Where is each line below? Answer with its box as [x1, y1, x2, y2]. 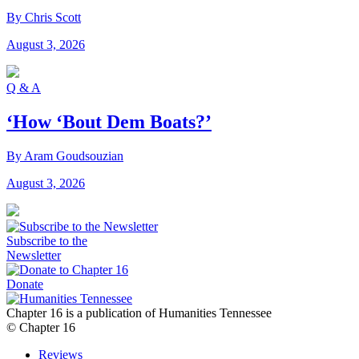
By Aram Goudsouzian [6, 148, 123, 163]
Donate [6, 276, 43, 291]
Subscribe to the [6, 233, 87, 248]
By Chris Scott [6, 10, 81, 25]
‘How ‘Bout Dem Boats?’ [6, 111, 212, 132]
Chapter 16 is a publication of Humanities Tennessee [6, 305, 272, 320]
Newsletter [6, 248, 61, 262]
